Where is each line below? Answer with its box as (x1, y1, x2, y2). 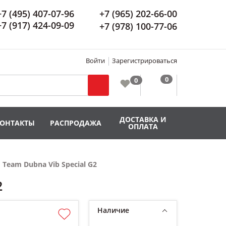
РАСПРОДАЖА (50, 118, 102, 128)
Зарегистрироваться (112, 55, 177, 65)
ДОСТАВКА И (120, 115, 167, 124)
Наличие (97, 205, 129, 215)
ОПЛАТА (128, 122, 158, 131)
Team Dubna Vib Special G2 (3, 159, 97, 169)
